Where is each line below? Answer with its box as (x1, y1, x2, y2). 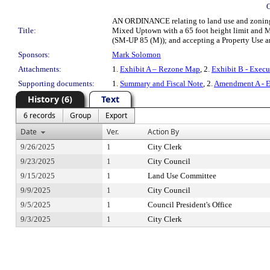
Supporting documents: (18, 79, 95, 88)
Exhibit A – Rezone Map (120, 64, 200, 74)
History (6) (28, 93, 72, 105)
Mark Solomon (112, 50, 161, 59)
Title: (18, 26, 36, 35)
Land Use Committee (148, 171, 216, 180)
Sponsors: (18, 50, 50, 59)
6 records (24, 110, 55, 121)
